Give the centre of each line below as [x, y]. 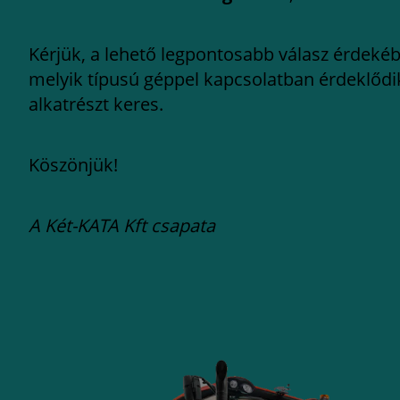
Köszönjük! [73, 165]
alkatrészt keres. [96, 104]
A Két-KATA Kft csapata [122, 225]
